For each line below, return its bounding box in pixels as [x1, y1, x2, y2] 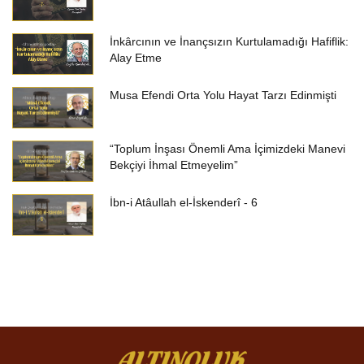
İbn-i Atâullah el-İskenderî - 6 [110, 196, 258, 209]
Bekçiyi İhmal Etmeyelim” [110, 158, 238, 171]
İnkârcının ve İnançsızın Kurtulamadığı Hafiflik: [110, 35, 349, 48]
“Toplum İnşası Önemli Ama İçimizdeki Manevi [110, 142, 345, 155]
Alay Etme [110, 51, 162, 64]
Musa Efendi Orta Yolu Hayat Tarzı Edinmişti [110, 89, 336, 102]
